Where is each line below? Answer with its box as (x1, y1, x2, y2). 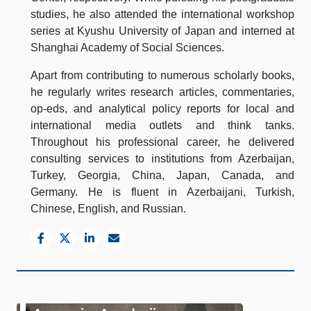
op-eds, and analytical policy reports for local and (31, 102, 294, 115)
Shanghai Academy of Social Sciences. (31, 41, 224, 53)
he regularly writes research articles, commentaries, (31, 85, 294, 98)
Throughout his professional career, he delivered (31, 135, 294, 148)
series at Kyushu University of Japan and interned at (31, 24, 294, 37)
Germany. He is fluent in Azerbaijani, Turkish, (31, 185, 294, 198)
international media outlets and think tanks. (31, 119, 294, 131)
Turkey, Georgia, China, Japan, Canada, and (31, 169, 294, 181)
